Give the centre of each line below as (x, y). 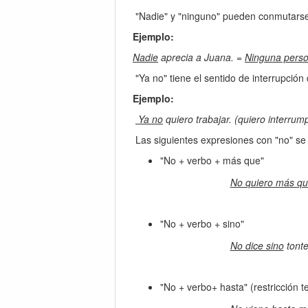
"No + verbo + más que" (212, 160)
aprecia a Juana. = (201, 57)
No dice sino (257, 245)
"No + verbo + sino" (202, 223)
